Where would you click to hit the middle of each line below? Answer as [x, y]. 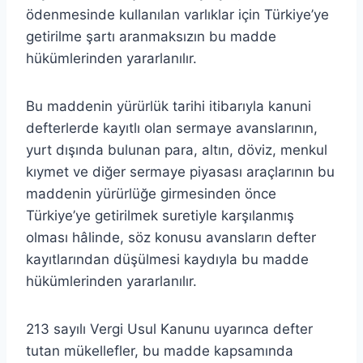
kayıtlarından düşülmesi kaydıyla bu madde [167, 259]
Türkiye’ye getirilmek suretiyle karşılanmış [160, 215]
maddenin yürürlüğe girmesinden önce [151, 193]
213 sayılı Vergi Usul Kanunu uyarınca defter [169, 329]
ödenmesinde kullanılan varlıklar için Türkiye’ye [177, 14]
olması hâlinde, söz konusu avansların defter [171, 237]
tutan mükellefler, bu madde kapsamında [160, 350]
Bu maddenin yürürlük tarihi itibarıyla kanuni [169, 106]
